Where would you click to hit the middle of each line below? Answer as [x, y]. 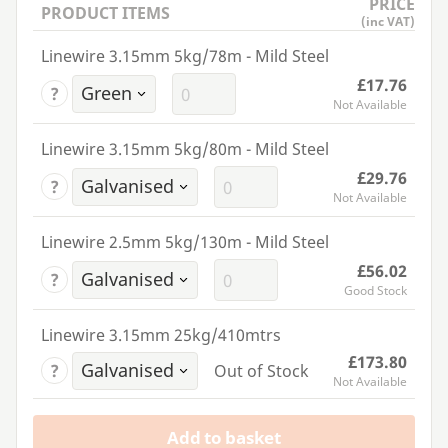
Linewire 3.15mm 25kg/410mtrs [161, 335]
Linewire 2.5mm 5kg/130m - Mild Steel [185, 242]
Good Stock [375, 291]
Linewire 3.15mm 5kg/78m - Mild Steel [185, 56]
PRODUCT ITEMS [105, 13]
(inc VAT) [388, 22]
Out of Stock [261, 371]
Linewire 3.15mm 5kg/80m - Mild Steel [185, 149]
